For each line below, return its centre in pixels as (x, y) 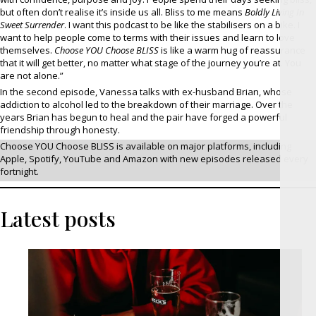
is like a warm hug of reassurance (232, 50)
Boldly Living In (274, 12)
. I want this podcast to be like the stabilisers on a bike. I (182, 25)
